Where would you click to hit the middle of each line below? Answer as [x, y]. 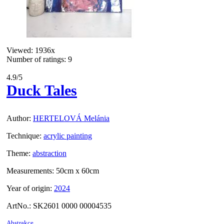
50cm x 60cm [77, 171]
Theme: [18, 153]
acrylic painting [68, 136]
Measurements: [30, 171]
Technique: [24, 136]
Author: [19, 118]
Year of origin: [29, 188]
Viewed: [20, 50]
